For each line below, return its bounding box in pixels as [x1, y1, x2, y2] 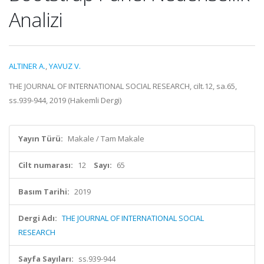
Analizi [9, 6, 62, 33]
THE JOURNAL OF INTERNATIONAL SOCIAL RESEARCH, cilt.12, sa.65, [9, 81, 237, 91]
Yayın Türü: [18, 133, 63, 144]
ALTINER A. [9, 61, 45, 71]
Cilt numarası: [18, 160, 73, 170]
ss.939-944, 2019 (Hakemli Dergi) [9, 95, 121, 105]
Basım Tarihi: [18, 186, 70, 197]
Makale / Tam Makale [68, 133, 144, 144]
